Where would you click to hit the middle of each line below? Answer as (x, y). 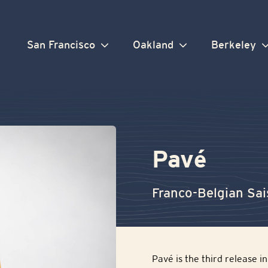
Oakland (155, 45)
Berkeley (235, 45)
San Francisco (63, 45)
